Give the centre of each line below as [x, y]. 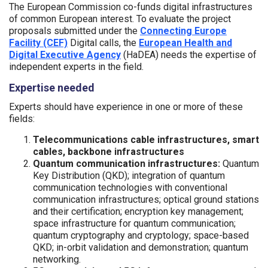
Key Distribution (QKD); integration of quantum [129, 176]
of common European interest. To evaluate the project [120, 19]
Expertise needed [52, 88]
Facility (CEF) [38, 43]
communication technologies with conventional [130, 188]
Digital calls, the [103, 43]
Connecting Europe [183, 31]
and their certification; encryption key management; [138, 211]
